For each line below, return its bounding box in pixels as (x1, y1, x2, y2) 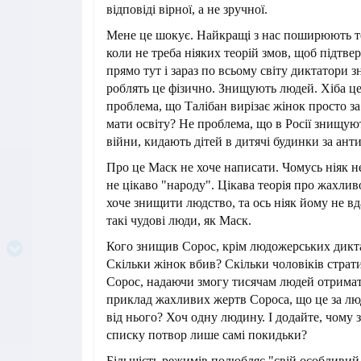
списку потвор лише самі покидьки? (106, 328, 307, 342)
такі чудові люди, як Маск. (106, 214, 251, 227)
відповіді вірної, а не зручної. (106, 2, 268, 16)
